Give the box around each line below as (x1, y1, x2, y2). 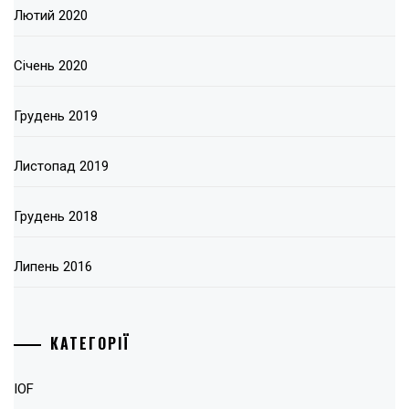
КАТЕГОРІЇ (50, 331, 131, 354)
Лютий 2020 (14, 7, 88, 25)
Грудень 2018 (14, 208, 98, 225)
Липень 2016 (14, 258, 92, 276)
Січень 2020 (14, 58, 88, 75)
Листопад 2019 (14, 158, 109, 175)
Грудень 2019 (14, 108, 98, 125)
